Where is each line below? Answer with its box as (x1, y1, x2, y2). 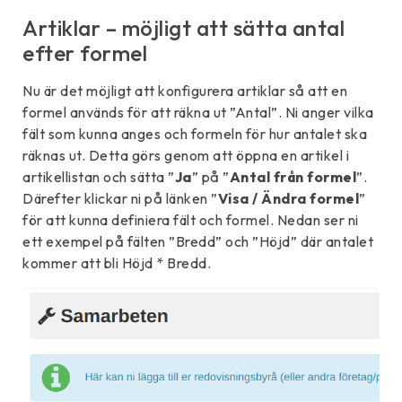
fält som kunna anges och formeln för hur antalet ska (22, 125, 367, 144)
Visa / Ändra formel (217, 189, 359, 208)
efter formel (22, 39, 147, 67)
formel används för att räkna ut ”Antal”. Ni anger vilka (22, 103, 374, 122)
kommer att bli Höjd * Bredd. (22, 254, 211, 273)
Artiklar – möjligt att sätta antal (22, 14, 345, 42)
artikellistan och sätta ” (22, 168, 175, 187)
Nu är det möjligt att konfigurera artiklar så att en (22, 82, 347, 100)
